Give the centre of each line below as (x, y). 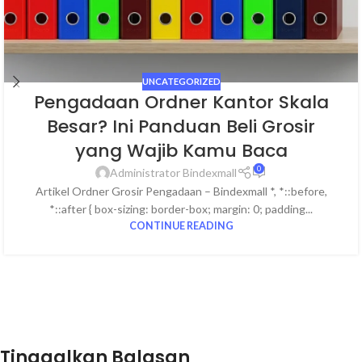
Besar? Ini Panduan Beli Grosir (181, 127)
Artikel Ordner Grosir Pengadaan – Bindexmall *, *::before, (181, 192)
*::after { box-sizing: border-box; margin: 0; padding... (181, 209)
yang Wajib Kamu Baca (181, 151)
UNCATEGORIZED (181, 81)
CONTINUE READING (181, 226)
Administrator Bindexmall (174, 173)
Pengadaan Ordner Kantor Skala (181, 103)
